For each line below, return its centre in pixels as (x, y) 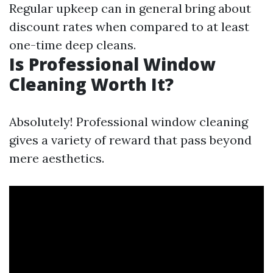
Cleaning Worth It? (91, 84)
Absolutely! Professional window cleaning (129, 122)
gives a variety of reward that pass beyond (130, 140)
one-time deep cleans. (73, 45)
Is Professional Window (112, 64)
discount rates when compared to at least (129, 27)
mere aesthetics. (57, 158)
